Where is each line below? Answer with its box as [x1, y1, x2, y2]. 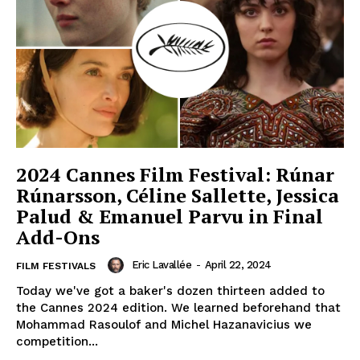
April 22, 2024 [204, 259, 272, 272]
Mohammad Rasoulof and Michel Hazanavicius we [16, 317, 312, 332]
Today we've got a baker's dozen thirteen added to [16, 283, 325, 298]
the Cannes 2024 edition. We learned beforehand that [16, 300, 341, 315]
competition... [16, 333, 98, 349]
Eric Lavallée [131, 259, 191, 272]
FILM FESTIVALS [16, 260, 96, 272]
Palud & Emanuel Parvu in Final [16, 202, 323, 229]
